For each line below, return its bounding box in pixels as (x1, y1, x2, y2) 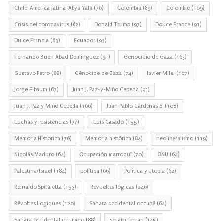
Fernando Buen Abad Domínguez (14, 53, 99, 60)
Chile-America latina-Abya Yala (14, 4, 92, 11)
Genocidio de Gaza (124, 53, 173, 60)
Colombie (166, 4, 190, 11)
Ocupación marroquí (79, 151, 132, 158)
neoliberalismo (156, 135, 193, 142)
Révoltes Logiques (14, 200, 61, 207)
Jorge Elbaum (14, 86, 47, 93)
